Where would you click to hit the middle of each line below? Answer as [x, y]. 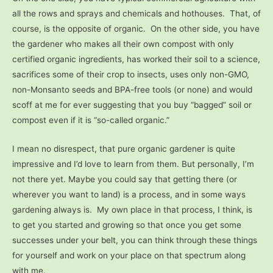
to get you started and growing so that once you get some [127, 225]
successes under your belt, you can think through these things [135, 240]
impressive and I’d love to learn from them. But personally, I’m [133, 164]
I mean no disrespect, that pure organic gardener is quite [124, 148]
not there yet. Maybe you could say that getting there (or [125, 179]
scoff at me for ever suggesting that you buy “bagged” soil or [132, 105]
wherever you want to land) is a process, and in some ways [129, 194]
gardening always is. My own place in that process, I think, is [132, 209]
